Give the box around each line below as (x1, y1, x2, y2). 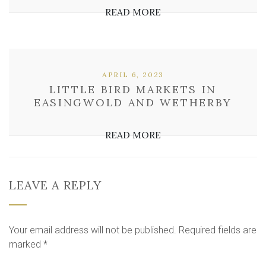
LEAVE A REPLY (9, 178, 102, 192)
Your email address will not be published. (9, 224, 176, 236)
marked (9, 239, 43, 250)
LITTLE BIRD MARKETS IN (49, 83, 217, 96)
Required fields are (179, 224, 256, 236)
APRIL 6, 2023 (102, 70, 164, 79)
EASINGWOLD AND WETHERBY (33, 96, 233, 109)
